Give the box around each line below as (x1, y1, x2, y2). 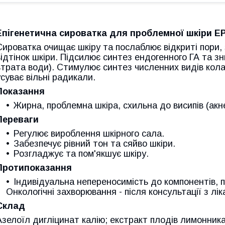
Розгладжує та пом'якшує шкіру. (14, 148, 149, 159)
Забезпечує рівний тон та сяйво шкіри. (14, 138, 175, 149)
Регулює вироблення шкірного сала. (14, 128, 164, 139)
